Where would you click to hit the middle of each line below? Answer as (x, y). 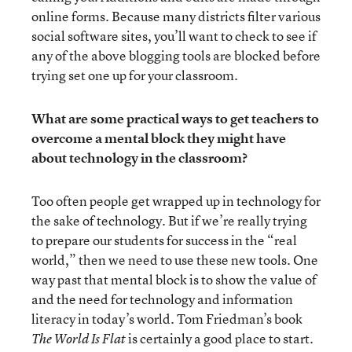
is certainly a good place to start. (220, 338)
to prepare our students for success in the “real (164, 240)
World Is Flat (90, 339)
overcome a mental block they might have (159, 138)
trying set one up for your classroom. (135, 75)
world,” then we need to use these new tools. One (175, 260)
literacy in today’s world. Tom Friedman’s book (167, 319)
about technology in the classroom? (139, 158)
